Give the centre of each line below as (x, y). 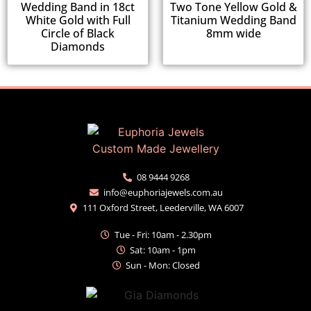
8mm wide (233, 33)
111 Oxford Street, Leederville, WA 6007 (163, 207)
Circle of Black (78, 33)
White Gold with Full (78, 20)
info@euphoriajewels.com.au (163, 192)
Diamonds (78, 46)
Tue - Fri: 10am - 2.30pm (163, 234)
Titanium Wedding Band (233, 20)
